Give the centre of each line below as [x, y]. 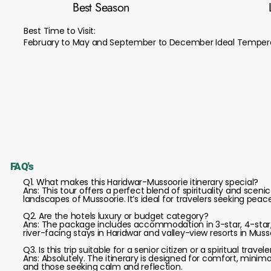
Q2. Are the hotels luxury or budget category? [116, 216]
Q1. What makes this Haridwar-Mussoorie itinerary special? [141, 182]
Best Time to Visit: [60, 31]
